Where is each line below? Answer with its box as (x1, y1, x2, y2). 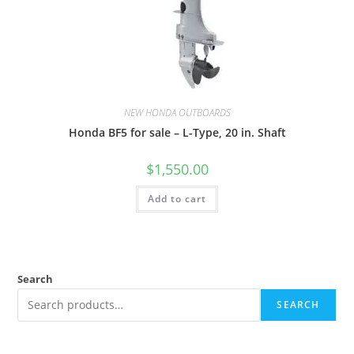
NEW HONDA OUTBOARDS (123, 106, 231, 120)
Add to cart (148, 192, 206, 206)
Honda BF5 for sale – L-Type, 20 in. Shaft (68, 125, 286, 141)
